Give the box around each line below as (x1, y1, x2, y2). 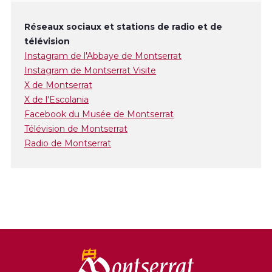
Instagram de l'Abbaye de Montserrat (24, 50, 182, 62)
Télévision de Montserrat (24, 123, 127, 135)
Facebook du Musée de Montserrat (24, 109, 174, 120)
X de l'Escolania (24, 94, 89, 106)
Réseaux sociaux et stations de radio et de (24, 21, 222, 33)
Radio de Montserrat (24, 138, 111, 149)
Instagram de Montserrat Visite (24, 65, 156, 76)
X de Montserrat (24, 80, 92, 91)
